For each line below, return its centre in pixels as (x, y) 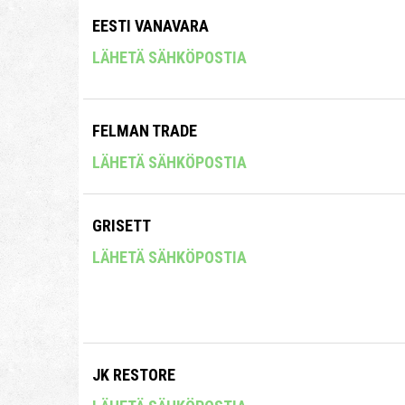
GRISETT (122, 225)
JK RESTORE (134, 374)
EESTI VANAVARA (151, 25)
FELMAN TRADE (145, 130)
